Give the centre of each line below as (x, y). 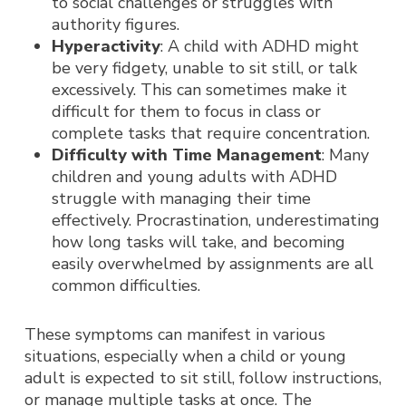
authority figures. (115, 24)
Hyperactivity (106, 46)
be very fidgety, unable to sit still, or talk (204, 68)
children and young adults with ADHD (194, 177)
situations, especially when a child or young (185, 356)
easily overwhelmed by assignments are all (212, 264)
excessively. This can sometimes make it (199, 90)
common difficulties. (126, 285)
